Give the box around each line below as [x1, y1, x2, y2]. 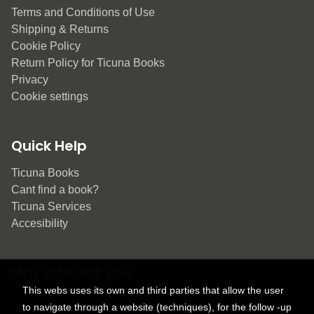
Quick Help [11, 135, 87, 156]
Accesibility [11, 217, 68, 229]
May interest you [11, 262, 132, 282]
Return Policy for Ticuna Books [11, 56, 165, 69]
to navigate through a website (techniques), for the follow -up [22, 301, 292, 313]
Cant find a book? [11, 183, 99, 196]
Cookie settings [11, 90, 88, 102]
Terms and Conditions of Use [11, 6, 158, 18]
